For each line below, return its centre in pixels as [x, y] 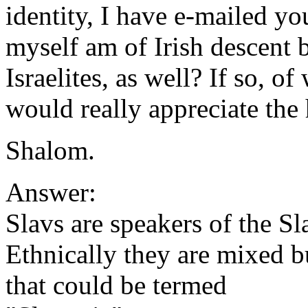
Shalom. [50, 150]
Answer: [51, 192]
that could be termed [116, 285]
